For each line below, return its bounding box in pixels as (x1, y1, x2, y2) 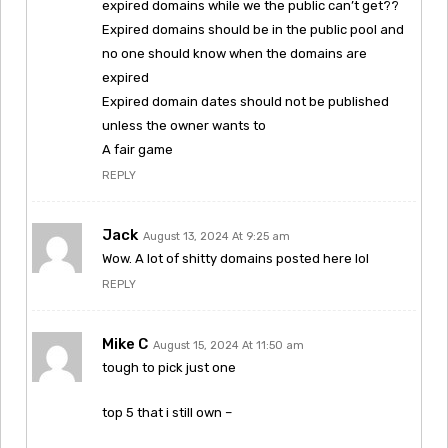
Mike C (102, 334, 148, 353)
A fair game (102, 141, 173, 157)
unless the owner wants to (102, 117, 266, 133)
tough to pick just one (102, 359, 236, 375)
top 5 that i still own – (102, 404, 232, 420)
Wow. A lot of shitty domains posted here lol (102, 250, 369, 266)
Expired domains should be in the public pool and (102, 21, 404, 37)
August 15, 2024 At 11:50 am (153, 338, 304, 352)
